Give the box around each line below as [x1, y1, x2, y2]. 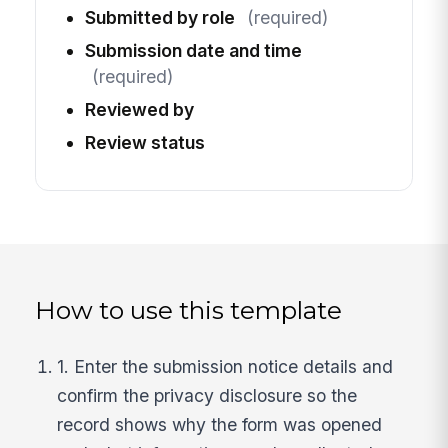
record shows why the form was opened [57, 413, 383, 435]
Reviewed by [84, 99, 194, 121]
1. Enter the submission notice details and [57, 355, 394, 377]
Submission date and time [84, 40, 302, 62]
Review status [84, 132, 205, 154]
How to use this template [35, 295, 343, 326]
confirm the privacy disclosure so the [57, 384, 358, 406]
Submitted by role [84, 7, 235, 29]
